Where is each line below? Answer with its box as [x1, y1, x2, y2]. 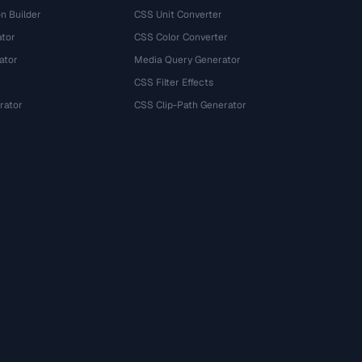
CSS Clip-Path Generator [134, 99, 247, 112]
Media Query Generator [134, 53, 242, 66]
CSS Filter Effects [134, 76, 214, 89]
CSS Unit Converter [134, 8, 223, 21]
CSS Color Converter [134, 31, 229, 44]
